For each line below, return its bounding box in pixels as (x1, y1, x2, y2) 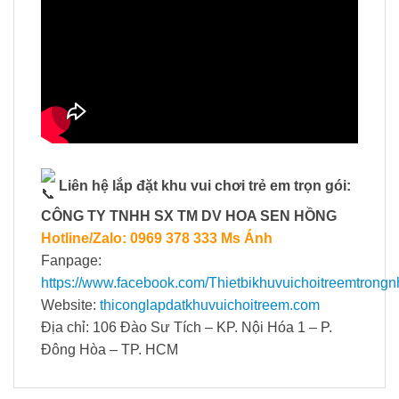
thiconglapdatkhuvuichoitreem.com (100, 297, 320, 313)
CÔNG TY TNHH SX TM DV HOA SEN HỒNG (41, 208, 337, 224)
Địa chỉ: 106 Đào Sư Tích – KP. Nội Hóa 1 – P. (41, 320, 332, 336)
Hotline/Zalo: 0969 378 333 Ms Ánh (41, 231, 273, 247)
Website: (41, 297, 100, 313)
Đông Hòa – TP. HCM (41, 342, 178, 358)
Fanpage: (41, 253, 102, 269)
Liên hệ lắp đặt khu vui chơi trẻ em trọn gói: (55, 177, 351, 193)
